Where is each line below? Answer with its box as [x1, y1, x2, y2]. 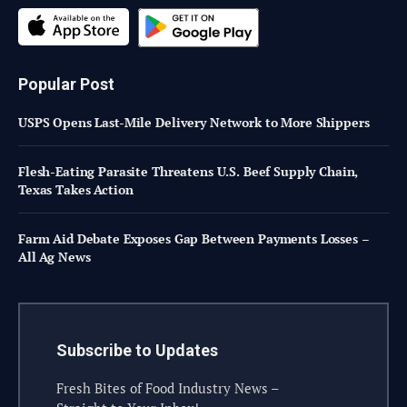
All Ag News [18, 248, 91, 266]
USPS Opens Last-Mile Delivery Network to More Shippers [18, 114, 370, 132]
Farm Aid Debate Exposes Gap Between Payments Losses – [18, 230, 370, 248]
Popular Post [18, 74, 114, 94]
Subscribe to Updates [56, 341, 218, 361]
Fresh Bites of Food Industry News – [56, 379, 279, 398]
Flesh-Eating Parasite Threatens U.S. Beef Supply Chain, [18, 163, 359, 181]
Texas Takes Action [18, 181, 134, 199]
